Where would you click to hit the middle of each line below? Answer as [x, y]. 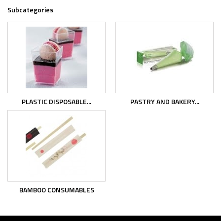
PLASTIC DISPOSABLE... [56, 101]
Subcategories [30, 10]
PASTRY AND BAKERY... [165, 101]
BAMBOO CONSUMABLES [56, 190]
